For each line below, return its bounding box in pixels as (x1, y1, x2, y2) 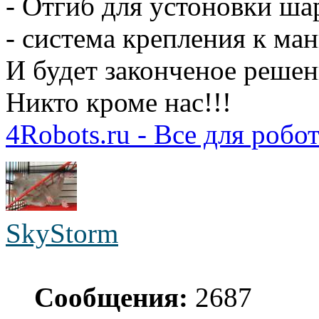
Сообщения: (34, 282, 188, 313)
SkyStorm (6, 218, 118, 249)
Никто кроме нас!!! (6, 87, 231, 118)
